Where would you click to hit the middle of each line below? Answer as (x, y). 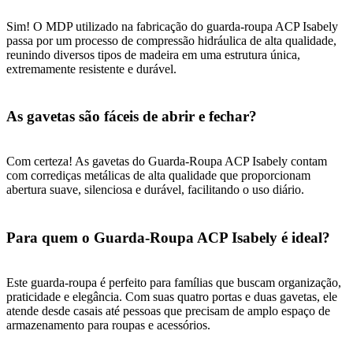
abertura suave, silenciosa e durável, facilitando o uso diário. (155, 190)
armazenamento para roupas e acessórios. (108, 325)
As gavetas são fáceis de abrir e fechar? (132, 117)
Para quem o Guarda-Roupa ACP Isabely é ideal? (168, 237)
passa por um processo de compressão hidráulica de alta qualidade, (171, 40)
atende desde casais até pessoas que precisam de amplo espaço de (168, 310)
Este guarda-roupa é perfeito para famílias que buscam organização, (174, 282)
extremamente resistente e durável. (91, 69)
